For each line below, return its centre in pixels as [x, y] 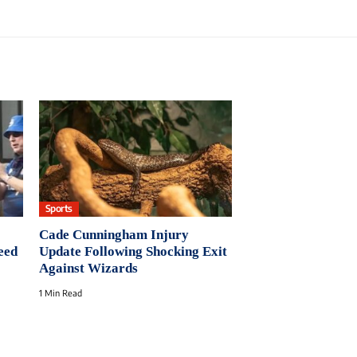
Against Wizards [88, 268]
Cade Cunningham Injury [114, 234]
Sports [59, 209]
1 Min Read [60, 292]
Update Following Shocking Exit [133, 251]
